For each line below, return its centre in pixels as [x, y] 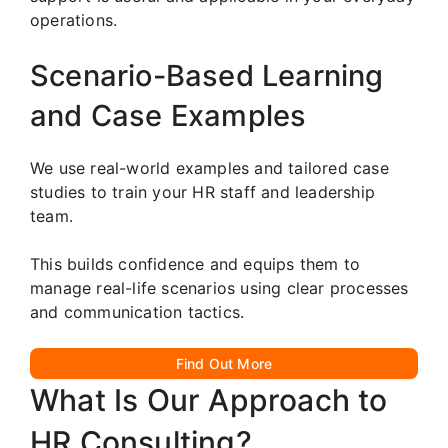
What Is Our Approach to [209, 400]
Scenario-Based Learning [207, 76]
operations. [74, 20]
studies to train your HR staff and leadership [203, 192]
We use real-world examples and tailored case [209, 168]
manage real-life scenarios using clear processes [219, 288]
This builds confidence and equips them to [195, 264]
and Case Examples [168, 116]
